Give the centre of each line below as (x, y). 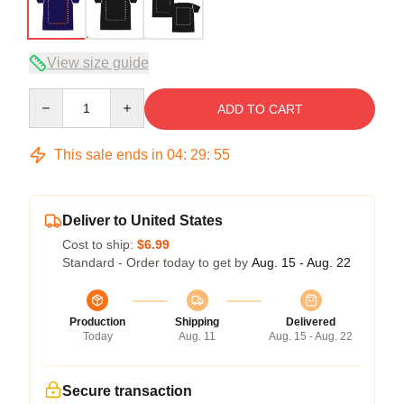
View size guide (98, 62)
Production (97, 321)
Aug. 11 (197, 336)
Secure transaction (127, 390)
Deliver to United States (142, 220)
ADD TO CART (260, 109)
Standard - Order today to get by (157, 262)
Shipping (197, 321)
